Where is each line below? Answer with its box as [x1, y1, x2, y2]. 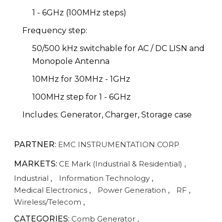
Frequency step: [22, 25, 89, 35]
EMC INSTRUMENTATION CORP [58, 139, 179, 149]
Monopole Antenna [32, 56, 110, 66]
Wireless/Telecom [14, 197, 81, 207]
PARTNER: [14, 139, 56, 149]
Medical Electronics [14, 185, 87, 195]
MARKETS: [14, 159, 57, 168]
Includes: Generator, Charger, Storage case [22, 110, 192, 119]
